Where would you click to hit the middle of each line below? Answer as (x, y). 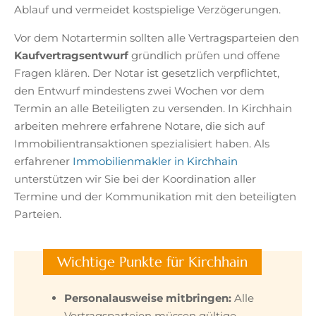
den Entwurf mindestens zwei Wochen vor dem (139, 91)
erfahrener (43, 162)
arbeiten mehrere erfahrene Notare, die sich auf (139, 126)
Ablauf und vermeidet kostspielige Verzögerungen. (147, 10)
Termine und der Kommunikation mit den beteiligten (155, 197)
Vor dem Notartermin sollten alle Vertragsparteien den (157, 38)
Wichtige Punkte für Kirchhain (152, 262)
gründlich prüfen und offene (204, 56)
